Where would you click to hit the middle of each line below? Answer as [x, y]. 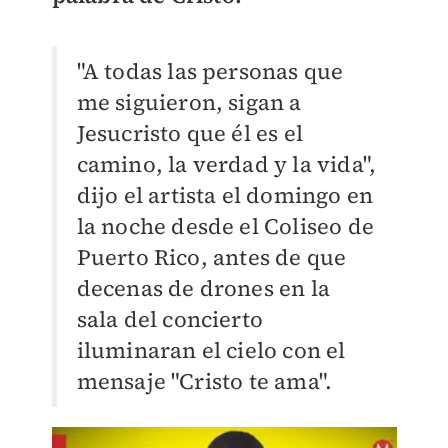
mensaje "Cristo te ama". [204, 381]
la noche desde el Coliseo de [225, 226]
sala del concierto [170, 319]
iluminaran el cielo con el [211, 350]
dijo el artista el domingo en [225, 195]
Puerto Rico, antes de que [211, 257]
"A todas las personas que [210, 71]
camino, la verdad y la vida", [226, 164]
